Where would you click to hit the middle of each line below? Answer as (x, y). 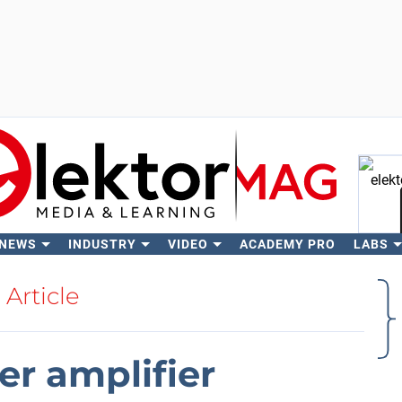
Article (43, 296)
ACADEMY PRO (287, 244)
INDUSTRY (102, 244)
